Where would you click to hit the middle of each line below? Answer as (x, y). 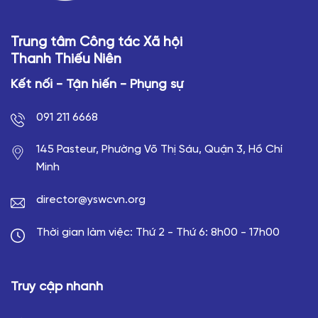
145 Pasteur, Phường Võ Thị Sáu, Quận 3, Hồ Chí (159, 150)
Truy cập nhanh (57, 287)
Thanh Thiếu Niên (66, 60)
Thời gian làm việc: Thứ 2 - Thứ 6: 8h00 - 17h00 (158, 232)
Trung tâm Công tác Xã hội (97, 43)
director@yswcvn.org (91, 200)
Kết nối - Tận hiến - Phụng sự (97, 84)
